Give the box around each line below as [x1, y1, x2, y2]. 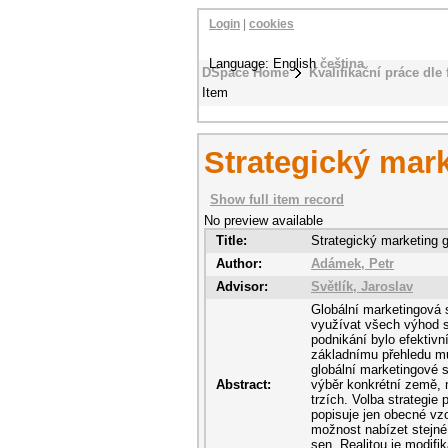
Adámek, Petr [311, 256, 394, 271]
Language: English [209, 56, 320, 71]
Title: [216, 233, 247, 248]
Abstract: [216, 377, 271, 392]
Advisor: [216, 279, 268, 294]
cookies [249, 18, 294, 30]
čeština [320, 56, 364, 71]
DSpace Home [202, 65, 289, 80]
